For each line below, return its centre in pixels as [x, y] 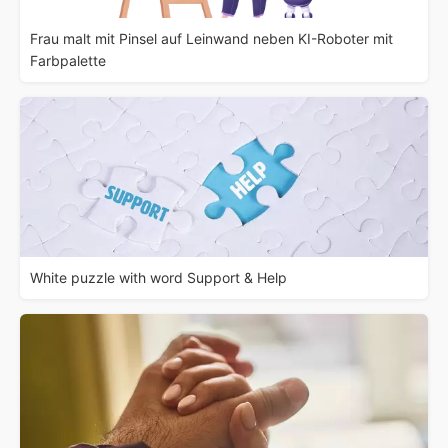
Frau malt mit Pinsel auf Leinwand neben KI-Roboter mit [211, 38]
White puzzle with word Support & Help [158, 277]
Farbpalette [68, 60]
